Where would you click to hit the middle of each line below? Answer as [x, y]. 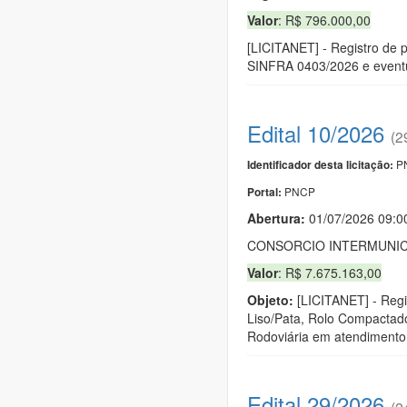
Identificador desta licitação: [320, 164]
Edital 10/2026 [316, 133]
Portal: [266, 192]
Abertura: [278, 218]
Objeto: [270, 299]
